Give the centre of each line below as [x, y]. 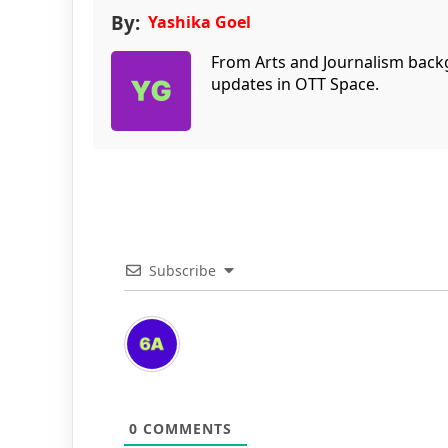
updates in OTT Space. [295, 83]
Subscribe [183, 270]
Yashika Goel [199, 21]
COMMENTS [185, 428]
